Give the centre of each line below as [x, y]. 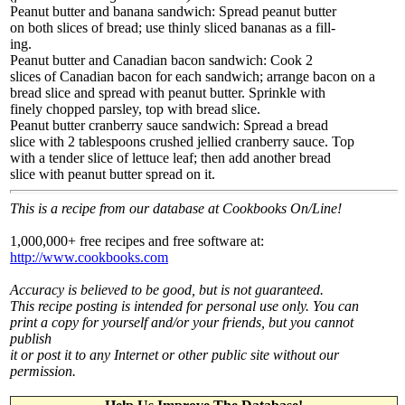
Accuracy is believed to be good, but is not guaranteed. [167, 290]
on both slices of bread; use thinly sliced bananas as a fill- [173, 28]
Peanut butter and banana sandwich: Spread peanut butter [173, 11]
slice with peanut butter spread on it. [113, 174]
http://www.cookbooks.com [89, 257]
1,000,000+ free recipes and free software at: [137, 241]
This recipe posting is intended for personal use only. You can [184, 306]
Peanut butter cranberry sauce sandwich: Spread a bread [169, 125]
